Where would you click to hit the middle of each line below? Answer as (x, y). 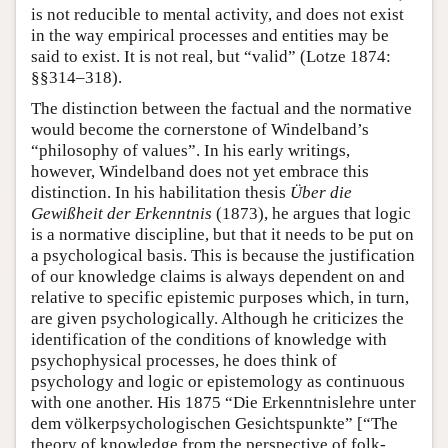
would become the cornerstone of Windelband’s (200, 129)
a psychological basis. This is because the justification (223, 255)
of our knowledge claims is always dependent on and (218, 276)
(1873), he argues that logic (311, 213)
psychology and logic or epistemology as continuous (218, 381)
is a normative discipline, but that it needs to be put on (222, 234)
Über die (321, 192)
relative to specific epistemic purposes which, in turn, (220, 297)
